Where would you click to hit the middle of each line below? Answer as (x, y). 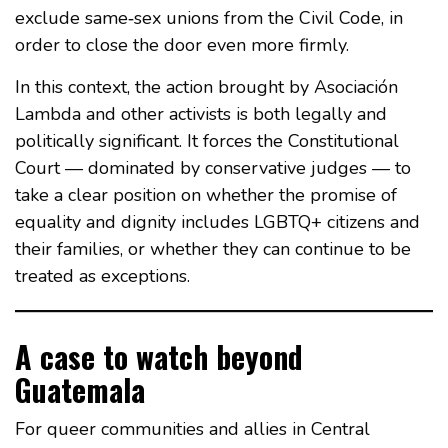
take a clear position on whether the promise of (206, 195)
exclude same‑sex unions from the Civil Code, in (209, 18)
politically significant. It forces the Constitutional (207, 141)
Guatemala (80, 390)
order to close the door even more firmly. (182, 45)
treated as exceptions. (102, 276)
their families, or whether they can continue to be (213, 249)
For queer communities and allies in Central (192, 429)
